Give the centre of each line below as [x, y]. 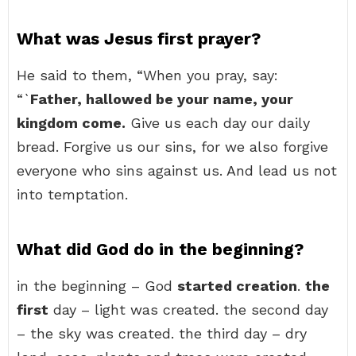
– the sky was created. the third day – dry [162, 333]
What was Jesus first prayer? [139, 39]
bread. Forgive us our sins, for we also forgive [172, 147]
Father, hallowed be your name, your [162, 99]
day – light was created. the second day [188, 310]
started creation [237, 286]
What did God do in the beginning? [160, 249]
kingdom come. [71, 123]
